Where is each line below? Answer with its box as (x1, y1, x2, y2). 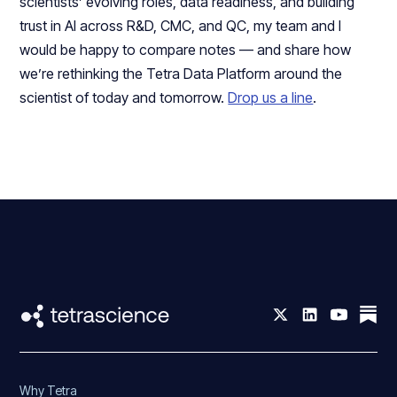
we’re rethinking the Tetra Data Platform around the (19, 65, 343, 83)
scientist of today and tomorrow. (19, 89, 229, 107)
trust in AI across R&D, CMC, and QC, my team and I (19, 17, 342, 35)
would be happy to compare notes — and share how (19, 41, 352, 59)
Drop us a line (228, 89, 314, 107)
